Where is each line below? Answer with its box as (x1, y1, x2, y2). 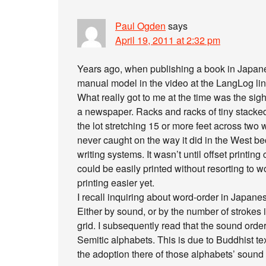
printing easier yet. (77, 176, 154, 189)
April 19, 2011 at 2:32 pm (115, 33, 220, 47)
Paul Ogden (115, 19, 166, 33)
